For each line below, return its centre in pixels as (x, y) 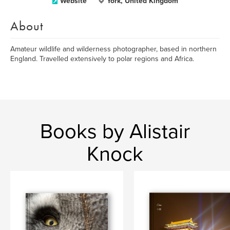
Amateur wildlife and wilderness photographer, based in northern (113, 49)
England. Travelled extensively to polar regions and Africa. (102, 59)
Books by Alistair (115, 131)
